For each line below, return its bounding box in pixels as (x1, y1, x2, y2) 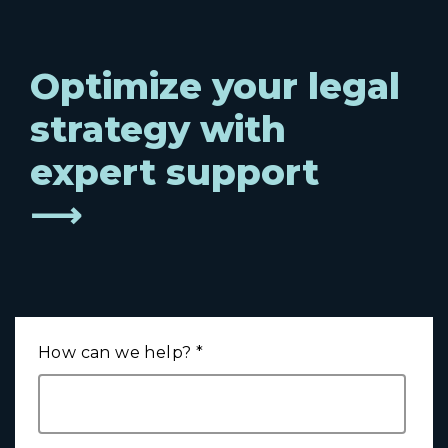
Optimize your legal (30, 63, 400, 108)
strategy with (30, 106, 286, 151)
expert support (30, 149, 319, 194)
